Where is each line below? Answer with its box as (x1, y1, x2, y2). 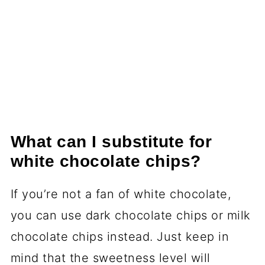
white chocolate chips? (10, 152, 201, 170)
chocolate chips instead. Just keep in (10, 230, 230, 244)
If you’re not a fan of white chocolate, (10, 187, 231, 201)
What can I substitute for (10, 132, 212, 151)
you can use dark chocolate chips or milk (10, 208, 251, 222)
